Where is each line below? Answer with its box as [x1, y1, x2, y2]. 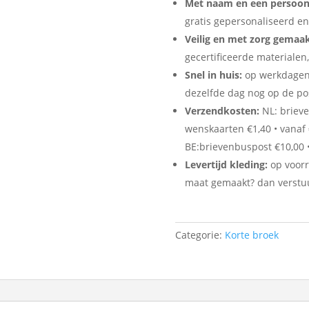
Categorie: [175, 228, 222, 241]
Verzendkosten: [184, 104, 259, 117]
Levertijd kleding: [184, 158, 268, 171]
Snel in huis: [184, 68, 242, 81]
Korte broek [224, 228, 279, 241]
